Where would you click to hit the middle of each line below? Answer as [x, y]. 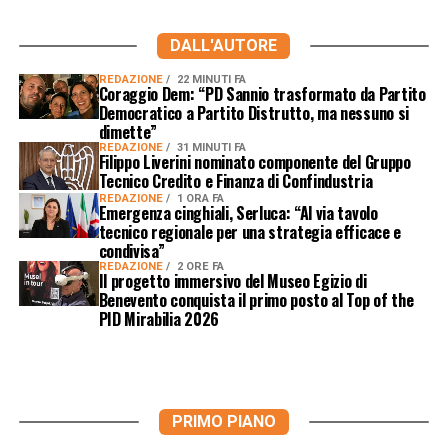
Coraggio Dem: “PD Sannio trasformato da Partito [262, 93]
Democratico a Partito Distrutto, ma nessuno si [253, 112]
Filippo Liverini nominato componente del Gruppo [254, 161]
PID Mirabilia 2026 [158, 319]
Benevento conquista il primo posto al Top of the [256, 300]
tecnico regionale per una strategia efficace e [249, 232]
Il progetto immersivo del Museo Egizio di [232, 281]
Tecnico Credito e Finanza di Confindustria [235, 180]
